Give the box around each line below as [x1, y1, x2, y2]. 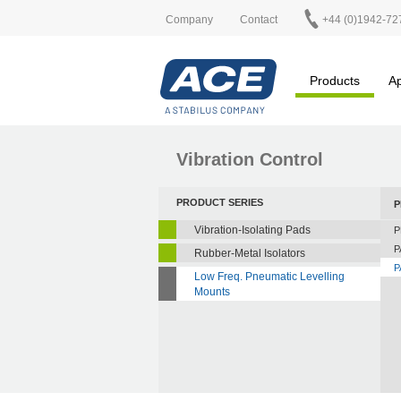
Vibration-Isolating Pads [194, 223, 311, 236]
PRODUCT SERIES [176, 196, 263, 208]
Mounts [194, 285, 230, 298]
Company [166, 13, 213, 26]
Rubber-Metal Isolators [194, 246, 305, 260]
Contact [240, 13, 277, 26]
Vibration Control [176, 149, 323, 169]
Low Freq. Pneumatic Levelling [194, 269, 345, 283]
